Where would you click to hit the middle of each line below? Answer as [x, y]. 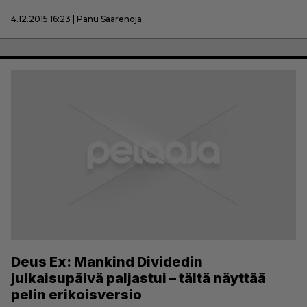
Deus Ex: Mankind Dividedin [107, 261]
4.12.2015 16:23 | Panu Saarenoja [76, 19]
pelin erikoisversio [76, 294]
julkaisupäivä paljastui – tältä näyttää [138, 278]
